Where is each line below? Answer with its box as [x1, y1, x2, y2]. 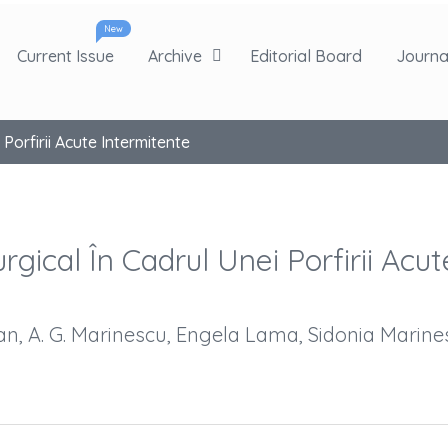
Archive [148, 46, 202, 66]
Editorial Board [250, 46, 362, 66]
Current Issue [17, 46, 114, 66]
